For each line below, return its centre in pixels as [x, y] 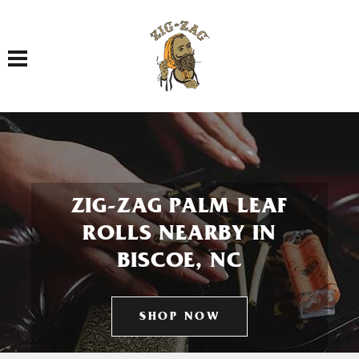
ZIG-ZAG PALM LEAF [179, 208]
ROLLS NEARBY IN [179, 236]
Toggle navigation [44, 49]
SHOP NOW [179, 318]
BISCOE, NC [179, 263]
